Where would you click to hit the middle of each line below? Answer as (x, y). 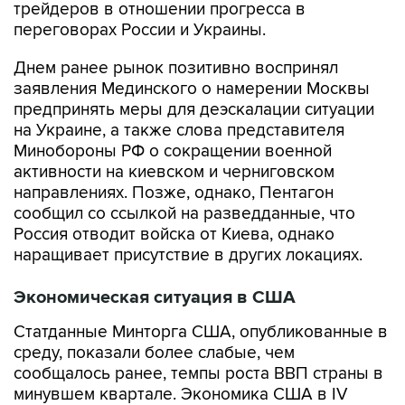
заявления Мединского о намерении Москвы (192, 89)
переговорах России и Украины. (140, 30)
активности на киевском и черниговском (174, 172)
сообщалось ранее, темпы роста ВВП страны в (198, 374)
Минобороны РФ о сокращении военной (173, 151)
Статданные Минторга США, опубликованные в (201, 332)
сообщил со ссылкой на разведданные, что (184, 214)
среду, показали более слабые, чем (154, 353)
